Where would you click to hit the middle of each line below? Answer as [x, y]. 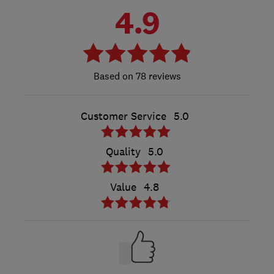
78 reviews [157, 76]
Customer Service [123, 116]
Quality [123, 151]
